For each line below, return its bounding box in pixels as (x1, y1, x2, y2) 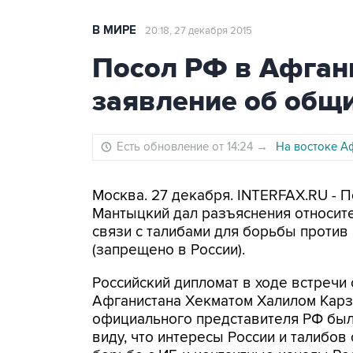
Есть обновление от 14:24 (117, 139, 256, 154)
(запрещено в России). (92, 241, 245, 259)
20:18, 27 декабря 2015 (145, 24, 252, 37)
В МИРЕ (92, 23, 136, 38)
